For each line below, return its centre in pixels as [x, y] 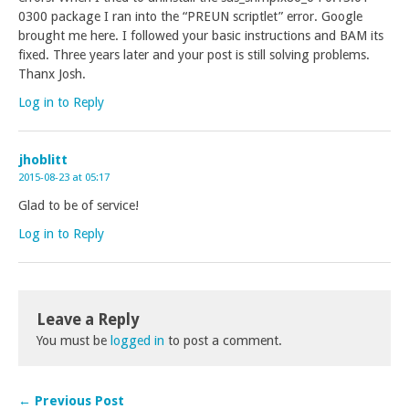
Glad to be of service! [79, 205]
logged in [137, 341]
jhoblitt [43, 160]
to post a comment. [223, 341]
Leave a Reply [88, 320]
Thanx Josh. [52, 74]
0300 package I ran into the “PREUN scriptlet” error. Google [190, 16]
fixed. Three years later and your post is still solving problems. [194, 55]
